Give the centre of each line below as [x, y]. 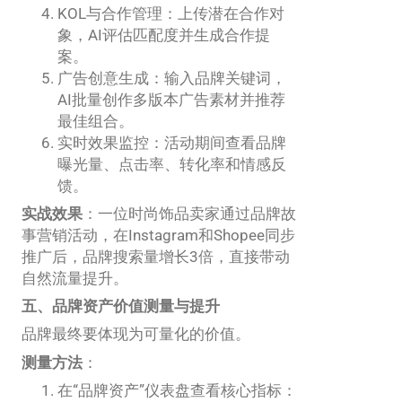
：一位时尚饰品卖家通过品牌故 [189, 214]
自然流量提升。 [75, 279]
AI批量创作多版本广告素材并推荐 [171, 100]
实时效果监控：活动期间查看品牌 [172, 143]
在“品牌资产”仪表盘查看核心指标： [177, 390]
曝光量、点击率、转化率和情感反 [172, 165]
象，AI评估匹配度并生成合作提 [164, 35]
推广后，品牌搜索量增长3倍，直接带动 [156, 257]
